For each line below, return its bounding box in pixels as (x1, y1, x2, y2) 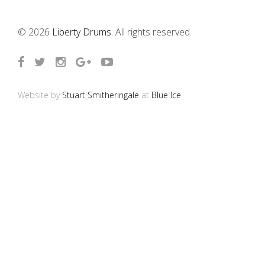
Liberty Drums (52, 25, 111, 38)
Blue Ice (151, 89, 181, 101)
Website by (18, 89, 62, 101)
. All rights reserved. (111, 25, 192, 38)
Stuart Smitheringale (62, 89, 139, 101)
